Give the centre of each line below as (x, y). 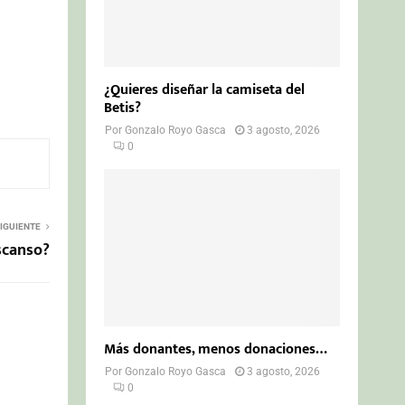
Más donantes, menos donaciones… (216, 349)
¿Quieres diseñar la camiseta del (205, 89)
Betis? (123, 108)
